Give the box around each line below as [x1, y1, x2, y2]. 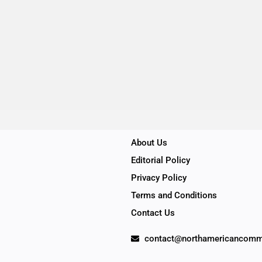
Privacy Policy [131, 172, 187, 183]
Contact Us [131, 207, 175, 218]
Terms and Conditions [131, 189, 217, 201]
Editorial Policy [131, 154, 190, 166]
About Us [131, 137, 167, 148]
